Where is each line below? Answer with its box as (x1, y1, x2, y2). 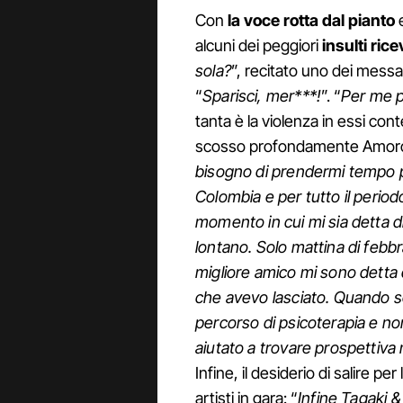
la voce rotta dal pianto (224, 11, 395, 31)
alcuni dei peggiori (195, 36, 318, 56)
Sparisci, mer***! (202, 86, 322, 106)
